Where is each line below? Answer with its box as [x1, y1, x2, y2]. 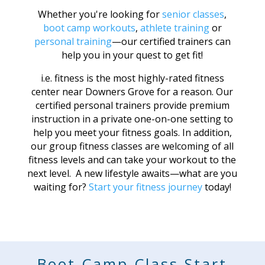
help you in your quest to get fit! [62, 49, 203, 62]
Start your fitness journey [88, 180, 202, 193]
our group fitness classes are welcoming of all [31, 140, 234, 153]
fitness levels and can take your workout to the [28, 153, 237, 166]
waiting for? [33, 180, 89, 193]
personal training [34, 35, 112, 48]
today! [202, 180, 231, 193]
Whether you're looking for [38, 8, 163, 21]
